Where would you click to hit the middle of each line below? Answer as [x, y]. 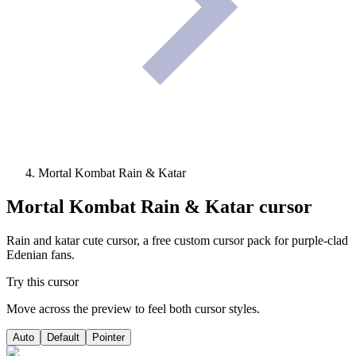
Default [63, 338]
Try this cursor [43, 282]
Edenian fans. [41, 255]
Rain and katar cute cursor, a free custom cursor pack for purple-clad [177, 241]
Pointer [108, 338]
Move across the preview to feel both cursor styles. [133, 309]
